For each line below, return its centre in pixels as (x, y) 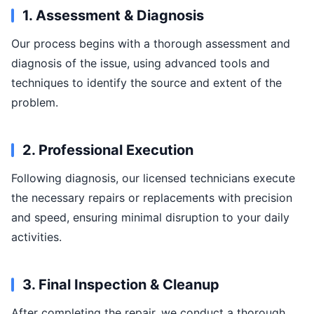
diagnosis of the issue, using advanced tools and (141, 63)
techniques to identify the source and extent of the (146, 83)
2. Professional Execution (108, 150)
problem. (35, 102)
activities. (36, 237)
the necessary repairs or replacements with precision (152, 198)
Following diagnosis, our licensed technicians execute (153, 178)
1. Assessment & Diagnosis (113, 15)
